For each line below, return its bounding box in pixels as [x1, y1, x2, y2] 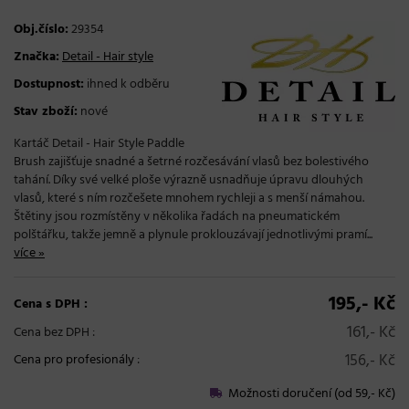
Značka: [14, 47, 59, 68]
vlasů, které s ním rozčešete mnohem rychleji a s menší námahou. [14, 188, 364, 210]
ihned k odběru [84, 74, 170, 96]
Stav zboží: [14, 101, 78, 123]
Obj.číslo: [14, 19, 68, 41]
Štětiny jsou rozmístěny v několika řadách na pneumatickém [14, 206, 340, 228]
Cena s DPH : [14, 294, 88, 316]
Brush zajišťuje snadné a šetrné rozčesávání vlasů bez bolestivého [14, 152, 369, 173]
